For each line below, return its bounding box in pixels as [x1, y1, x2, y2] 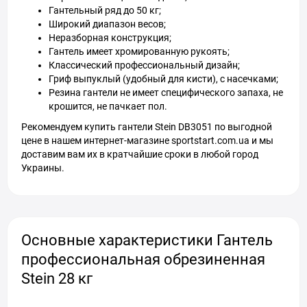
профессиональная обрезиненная [21, 251, 265, 268]
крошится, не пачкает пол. [49, 101, 167, 112]
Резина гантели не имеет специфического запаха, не [49, 87, 283, 98]
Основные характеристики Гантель [21, 232, 273, 249]
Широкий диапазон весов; [49, 19, 166, 29]
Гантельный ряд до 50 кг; [49, 5, 161, 16]
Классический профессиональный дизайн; [49, 60, 240, 71]
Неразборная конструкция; [49, 32, 171, 43]
